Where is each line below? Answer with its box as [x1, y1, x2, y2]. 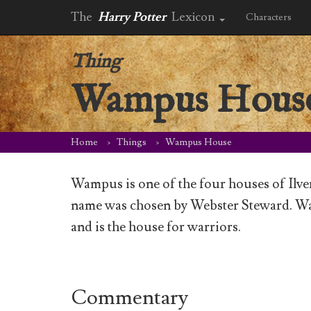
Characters [246, 11, 292, 24]
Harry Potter [98, 9, 166, 25]
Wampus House [165, 136, 232, 149]
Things [117, 136, 146, 149]
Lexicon [169, 9, 218, 25]
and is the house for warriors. [71, 218, 241, 236]
